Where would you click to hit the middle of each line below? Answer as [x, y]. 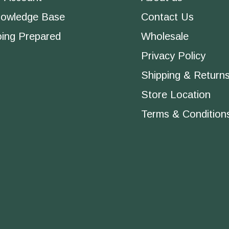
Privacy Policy [173, 56]
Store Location [176, 95]
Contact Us [167, 17]
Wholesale [165, 37]
